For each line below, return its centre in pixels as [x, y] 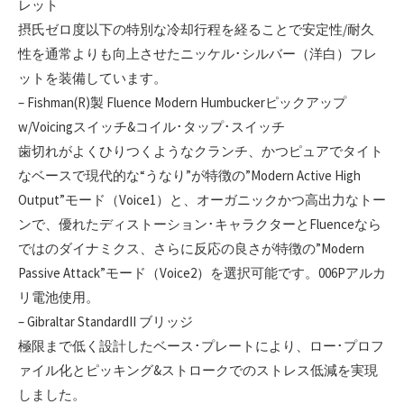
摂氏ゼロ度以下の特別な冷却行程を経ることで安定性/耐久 [196, 30]
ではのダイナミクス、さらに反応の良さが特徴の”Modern [191, 249]
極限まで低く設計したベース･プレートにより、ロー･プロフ [201, 346]
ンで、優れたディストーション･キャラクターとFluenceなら [200, 225]
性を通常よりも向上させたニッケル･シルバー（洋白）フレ [197, 54]
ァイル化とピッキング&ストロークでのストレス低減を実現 [198, 371]
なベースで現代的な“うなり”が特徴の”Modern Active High [189, 176]
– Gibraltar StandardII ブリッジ [106, 322]
